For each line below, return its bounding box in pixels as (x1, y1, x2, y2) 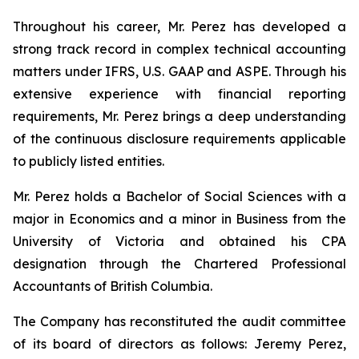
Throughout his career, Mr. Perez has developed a (13, 18, 346, 34)
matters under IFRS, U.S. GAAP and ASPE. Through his (13, 63, 346, 79)
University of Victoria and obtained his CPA (13, 233, 346, 249)
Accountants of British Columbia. (13, 278, 212, 294)
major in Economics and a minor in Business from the (13, 211, 346, 227)
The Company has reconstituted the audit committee (13, 313, 346, 329)
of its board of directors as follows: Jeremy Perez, (13, 336, 346, 352)
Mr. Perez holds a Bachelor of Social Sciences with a (13, 188, 346, 204)
